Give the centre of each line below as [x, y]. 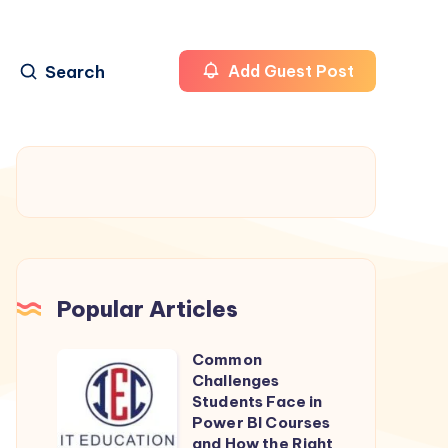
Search [74, 72]
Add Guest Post [289, 71]
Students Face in [257, 401]
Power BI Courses [261, 422]
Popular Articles [147, 308]
